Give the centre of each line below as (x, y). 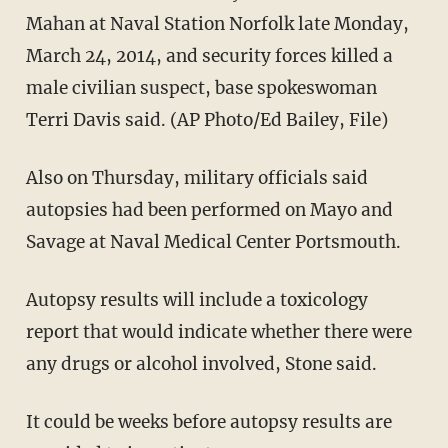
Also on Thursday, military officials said (196, 178)
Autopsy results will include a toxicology (196, 300)
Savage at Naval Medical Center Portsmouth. (213, 242)
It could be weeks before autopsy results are (208, 422)
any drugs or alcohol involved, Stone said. (201, 364)
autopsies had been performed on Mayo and (209, 210)
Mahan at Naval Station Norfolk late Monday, (217, 24)
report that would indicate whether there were (218, 332)
